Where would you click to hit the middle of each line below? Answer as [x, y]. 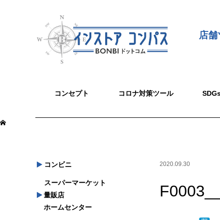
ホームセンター [64, 207]
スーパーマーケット [74, 182]
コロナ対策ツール [146, 94]
